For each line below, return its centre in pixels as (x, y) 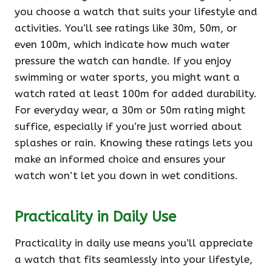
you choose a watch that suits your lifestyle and (136, 12)
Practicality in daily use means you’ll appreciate (134, 243)
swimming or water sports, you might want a (127, 77)
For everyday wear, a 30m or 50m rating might (130, 110)
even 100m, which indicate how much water (122, 44)
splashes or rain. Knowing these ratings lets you (134, 143)
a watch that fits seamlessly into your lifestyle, (134, 259)
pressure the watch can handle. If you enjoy (123, 61)
